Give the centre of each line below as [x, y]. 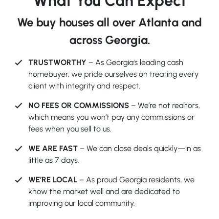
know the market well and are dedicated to [104, 191]
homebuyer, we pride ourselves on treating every [113, 74]
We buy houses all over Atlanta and [109, 22]
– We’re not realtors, [164, 105]
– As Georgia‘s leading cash [135, 62]
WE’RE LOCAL [53, 179]
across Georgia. [109, 40]
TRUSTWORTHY [57, 62]
